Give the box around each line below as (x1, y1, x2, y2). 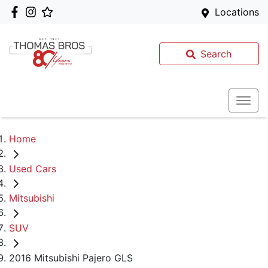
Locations (215, 6, 259, 18)
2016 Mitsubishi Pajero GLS (9, 251, 133, 264)
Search (200, 47, 232, 60)
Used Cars (9, 162, 56, 175)
